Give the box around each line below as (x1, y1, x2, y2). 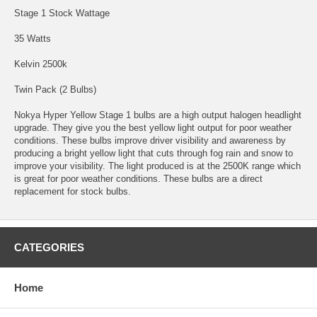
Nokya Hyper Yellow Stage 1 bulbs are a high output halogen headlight (14, 109, 301, 120)
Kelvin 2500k (14, 58, 67, 69)
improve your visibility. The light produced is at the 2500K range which (14, 160, 301, 171)
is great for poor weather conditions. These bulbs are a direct (14, 173, 263, 184)
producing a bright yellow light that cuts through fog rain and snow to (14, 147, 293, 158)
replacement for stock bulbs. (14, 185, 131, 197)
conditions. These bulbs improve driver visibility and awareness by (14, 134, 286, 146)
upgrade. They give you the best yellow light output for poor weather (14, 122, 292, 133)
